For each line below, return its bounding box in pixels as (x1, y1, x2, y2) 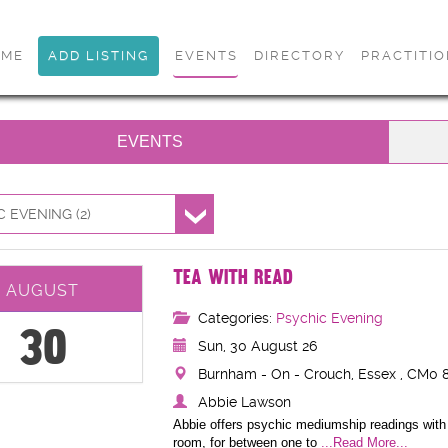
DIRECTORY (253, 48, 345, 63)
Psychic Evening (275, 310, 383, 326)
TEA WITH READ (172, 265, 293, 289)
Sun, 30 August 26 (197, 338, 317, 354)
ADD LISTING (47, 48, 149, 63)
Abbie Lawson (197, 394, 291, 410)
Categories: (197, 310, 276, 326)
